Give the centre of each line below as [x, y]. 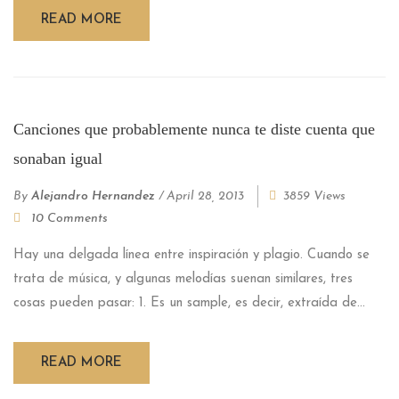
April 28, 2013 [205, 196]
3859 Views [314, 196]
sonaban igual [58, 158]
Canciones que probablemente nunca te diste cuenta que [194, 129]
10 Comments [69, 218]
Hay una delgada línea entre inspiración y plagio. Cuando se [191, 255]
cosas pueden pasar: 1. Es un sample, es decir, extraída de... [189, 303]
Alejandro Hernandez [93, 196]
